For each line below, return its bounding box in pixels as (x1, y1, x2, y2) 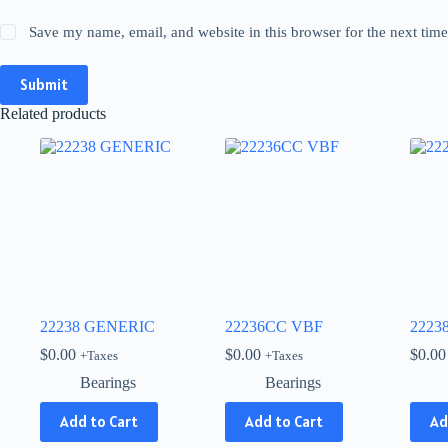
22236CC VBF (225, 317, 323, 335)
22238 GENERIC (40, 317, 155, 335)
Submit (20, 75, 68, 95)
